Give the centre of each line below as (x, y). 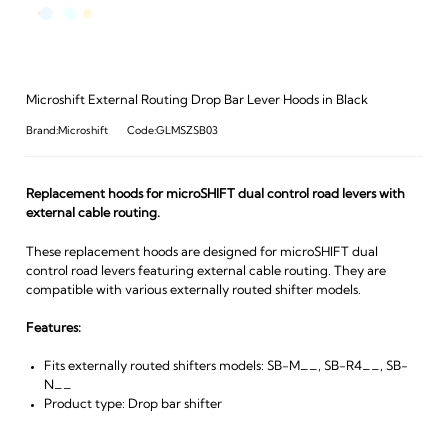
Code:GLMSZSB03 (172, 131)
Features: (53, 328)
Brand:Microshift (66, 131)
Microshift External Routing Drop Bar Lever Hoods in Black (196, 100)
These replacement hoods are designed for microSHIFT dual (201, 252)
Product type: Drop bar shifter (132, 404)
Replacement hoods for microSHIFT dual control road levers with (215, 195)
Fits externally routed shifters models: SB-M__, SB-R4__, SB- (225, 366)
